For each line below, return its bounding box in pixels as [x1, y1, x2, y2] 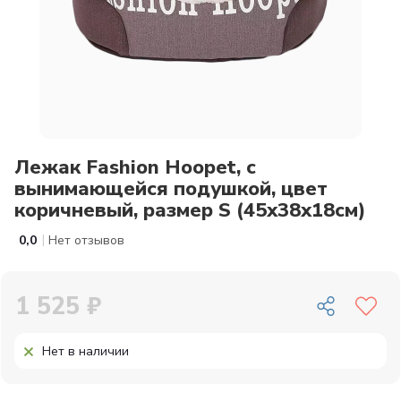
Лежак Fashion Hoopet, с [14, 154, 256, 181]
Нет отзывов [48, 232, 124, 249]
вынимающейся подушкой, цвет [14, 175, 328, 202]
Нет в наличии [42, 343, 129, 360]
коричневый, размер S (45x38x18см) [14, 197, 366, 224]
